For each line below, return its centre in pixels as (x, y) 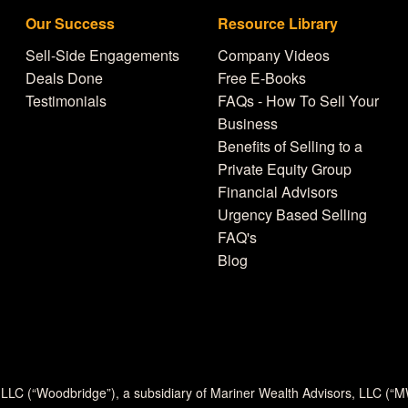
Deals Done (65, 78)
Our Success (71, 23)
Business (248, 123)
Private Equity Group (285, 169)
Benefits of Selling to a (290, 146)
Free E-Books (262, 78)
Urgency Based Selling (292, 214)
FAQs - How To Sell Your (298, 101)
